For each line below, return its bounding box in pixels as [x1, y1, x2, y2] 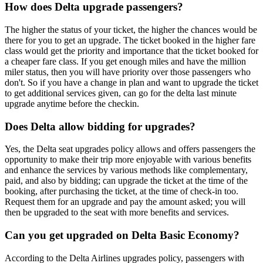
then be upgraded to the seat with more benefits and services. [5, 207, 229, 218]
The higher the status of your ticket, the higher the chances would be [5, 25, 257, 35]
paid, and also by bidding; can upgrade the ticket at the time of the [5, 176, 248, 186]
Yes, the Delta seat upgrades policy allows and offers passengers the [5, 144, 255, 154]
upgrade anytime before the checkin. [5, 99, 139, 109]
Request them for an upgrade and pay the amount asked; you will [5, 197, 245, 207]
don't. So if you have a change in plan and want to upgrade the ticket [5, 77, 258, 88]
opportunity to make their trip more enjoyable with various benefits [5, 154, 251, 165]
